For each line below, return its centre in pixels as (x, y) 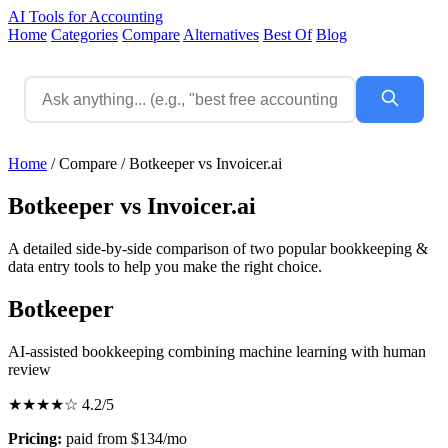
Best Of (287, 34)
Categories (84, 34)
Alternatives (221, 34)
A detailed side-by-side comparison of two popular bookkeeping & (218, 248)
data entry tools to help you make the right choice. (165, 266)
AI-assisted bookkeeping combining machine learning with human (217, 351)
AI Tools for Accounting (85, 16)
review (29, 369)
